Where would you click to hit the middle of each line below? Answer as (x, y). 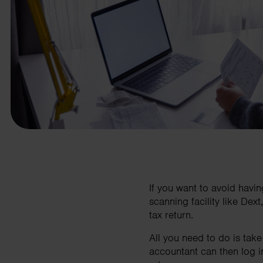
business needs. (56, 10)
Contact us (96, 51)
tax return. (171, 215)
